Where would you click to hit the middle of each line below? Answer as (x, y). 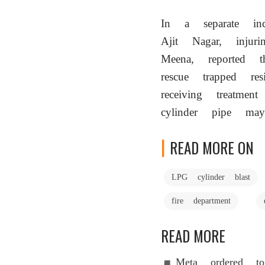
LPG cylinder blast (211, 177)
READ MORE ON (212, 148)
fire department (201, 201)
